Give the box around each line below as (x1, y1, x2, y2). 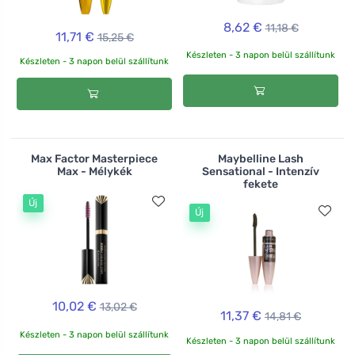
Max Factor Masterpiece (31, 151, 158, 166)
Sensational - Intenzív (202, 164, 319, 178)
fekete (243, 177, 278, 191)
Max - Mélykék (56, 164, 132, 178)
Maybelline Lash (218, 151, 303, 166)
